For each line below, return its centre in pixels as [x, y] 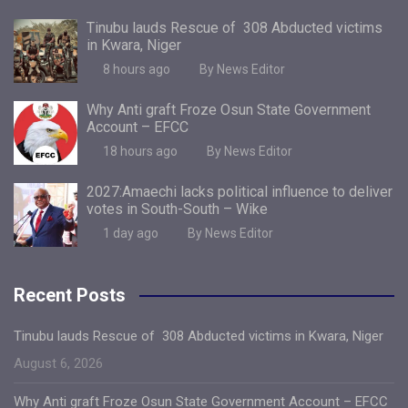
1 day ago [130, 233]
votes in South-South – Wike [177, 209]
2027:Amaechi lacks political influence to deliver [240, 191]
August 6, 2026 [58, 363]
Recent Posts [70, 295]
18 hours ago [140, 151]
